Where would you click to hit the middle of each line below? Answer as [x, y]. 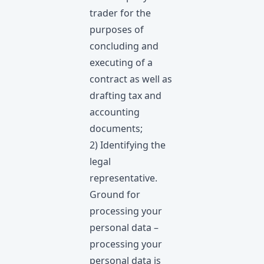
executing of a [121, 62]
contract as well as [131, 79]
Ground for [115, 194]
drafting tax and [126, 95]
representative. [123, 178]
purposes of [117, 29]
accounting [115, 112]
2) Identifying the [128, 145]
